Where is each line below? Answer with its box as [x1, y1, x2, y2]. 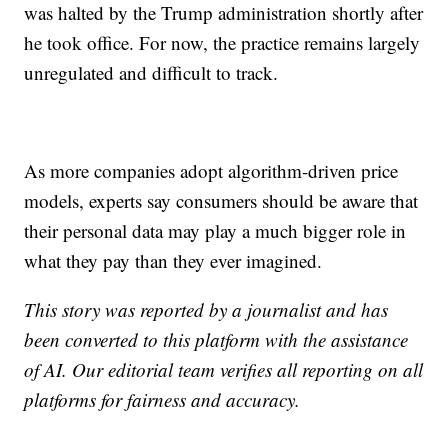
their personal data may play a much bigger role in [24, 217, 407, 243]
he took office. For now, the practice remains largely [24, 29, 421, 55]
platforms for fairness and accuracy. [24, 386, 301, 412]
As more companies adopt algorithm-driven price [24, 157, 399, 183]
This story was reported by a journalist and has [24, 296, 389, 322]
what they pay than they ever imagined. [24, 247, 323, 273]
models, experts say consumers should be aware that [24, 187, 419, 213]
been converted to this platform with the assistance [24, 326, 409, 352]
